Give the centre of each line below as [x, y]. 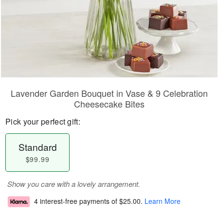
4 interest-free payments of [77, 201]
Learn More [163, 201]
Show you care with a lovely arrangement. [74, 184]
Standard [37, 147]
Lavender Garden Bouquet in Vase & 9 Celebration [109, 93]
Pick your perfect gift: [43, 121]
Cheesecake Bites [109, 104]
